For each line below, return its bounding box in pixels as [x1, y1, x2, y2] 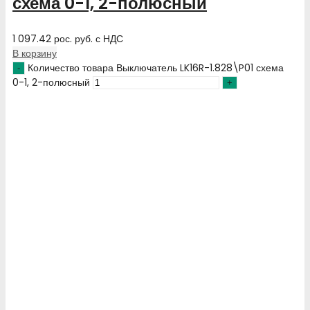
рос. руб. [54, 32, 93, 46]
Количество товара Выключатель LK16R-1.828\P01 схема [28, 61, 284, 75]
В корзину [12, 46, 57, 61]
